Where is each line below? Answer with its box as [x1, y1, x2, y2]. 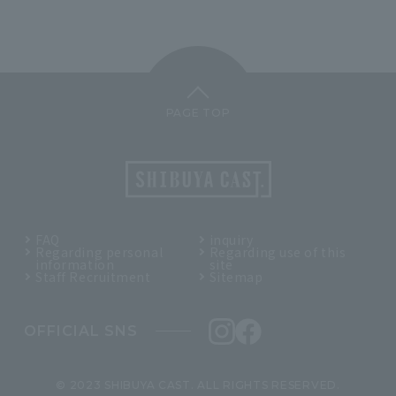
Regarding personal [35, 242, 164, 261]
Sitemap [209, 267, 263, 286]
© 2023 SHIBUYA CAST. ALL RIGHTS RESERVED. [56, 377, 340, 392]
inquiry [209, 230, 254, 248]
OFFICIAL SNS [24, 322, 138, 339]
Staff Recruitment [35, 267, 151, 286]
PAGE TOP [165, 105, 231, 119]
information [35, 255, 115, 273]
